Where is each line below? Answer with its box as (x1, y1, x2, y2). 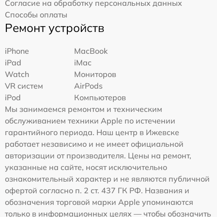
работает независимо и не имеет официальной (5, 139, 184, 149)
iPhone (5, 46, 29, 56)
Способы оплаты (5, 9, 67, 19)
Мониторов (74, 69, 117, 79)
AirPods (74, 80, 103, 91)
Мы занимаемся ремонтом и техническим (5, 104, 162, 114)
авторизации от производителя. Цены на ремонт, (5, 150, 191, 160)
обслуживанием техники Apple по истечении (5, 115, 175, 125)
